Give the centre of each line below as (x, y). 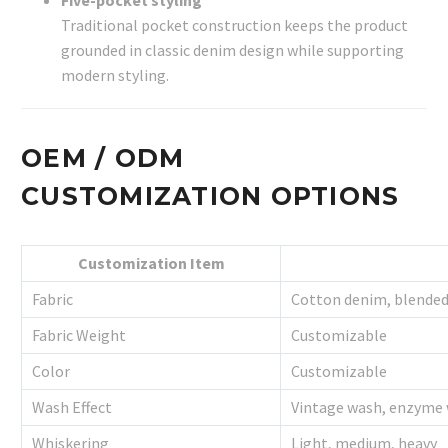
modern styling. (115, 74)
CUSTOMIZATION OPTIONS (210, 195)
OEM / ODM (103, 157)
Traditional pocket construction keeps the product (234, 24)
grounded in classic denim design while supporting (232, 49)
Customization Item (151, 262)
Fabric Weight (79, 334)
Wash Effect (72, 406)
